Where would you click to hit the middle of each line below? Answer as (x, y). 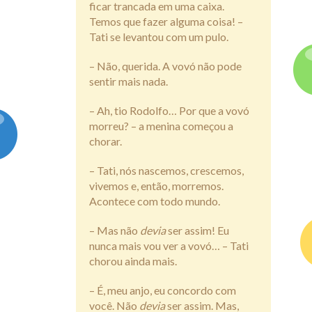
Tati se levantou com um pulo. (159, 36)
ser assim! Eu (198, 230)
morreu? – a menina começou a (161, 125)
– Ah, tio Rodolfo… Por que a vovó (169, 110)
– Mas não (115, 230)
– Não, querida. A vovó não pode (165, 65)
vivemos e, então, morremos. (156, 185)
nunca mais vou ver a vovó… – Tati (169, 245)
